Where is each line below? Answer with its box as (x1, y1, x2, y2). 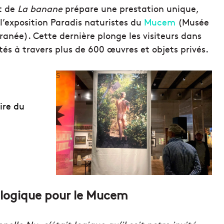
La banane (17, 2, 62, 15)
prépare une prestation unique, (62, 2, 198, 15)
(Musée (175, 15, 209, 28)
